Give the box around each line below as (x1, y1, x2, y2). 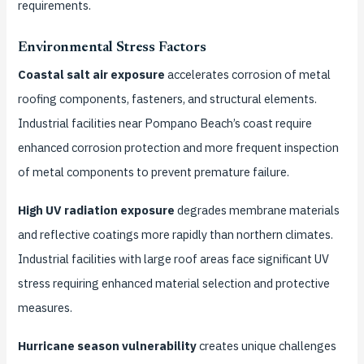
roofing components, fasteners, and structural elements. (17, 91, 317, 107)
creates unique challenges (196, 338, 336, 354)
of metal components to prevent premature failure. (17, 164, 289, 180)
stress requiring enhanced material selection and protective (17, 275, 330, 292)
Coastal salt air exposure (17, 67, 165, 83)
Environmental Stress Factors (17, 41, 206, 56)
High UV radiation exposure (17, 202, 175, 219)
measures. (17, 300, 72, 316)
